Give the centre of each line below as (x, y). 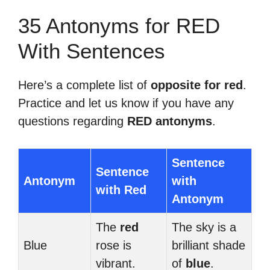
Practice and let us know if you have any (126, 103)
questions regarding (73, 121)
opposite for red (197, 85)
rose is (114, 245)
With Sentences (92, 51)
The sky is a (204, 227)
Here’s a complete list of (84, 85)
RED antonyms (170, 121)
